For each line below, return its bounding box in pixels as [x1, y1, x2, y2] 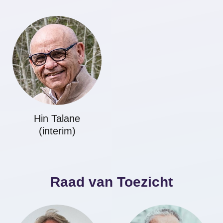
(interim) [38, 125, 76, 136]
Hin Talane [34, 113, 80, 124]
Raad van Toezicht [50, 174, 173, 190]
